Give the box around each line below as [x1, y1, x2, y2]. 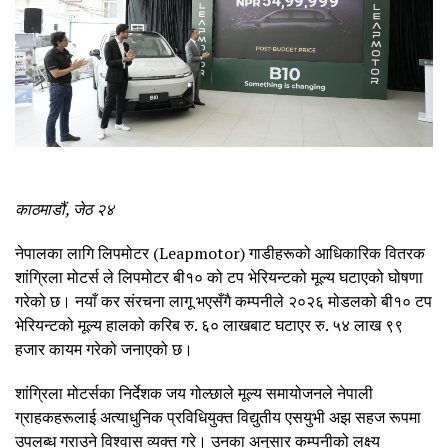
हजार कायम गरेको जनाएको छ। [15, 337, 193, 360]
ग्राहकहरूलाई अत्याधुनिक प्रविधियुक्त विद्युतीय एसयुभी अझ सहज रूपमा [15, 405, 421, 428]
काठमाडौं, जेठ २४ [15, 197, 114, 220]
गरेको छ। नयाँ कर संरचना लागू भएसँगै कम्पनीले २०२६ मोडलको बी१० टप [15, 289, 432, 312]
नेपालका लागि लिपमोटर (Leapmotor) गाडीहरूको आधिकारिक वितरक [15, 241, 425, 264]
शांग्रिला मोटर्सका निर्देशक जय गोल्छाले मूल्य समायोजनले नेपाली [15, 381, 373, 404]
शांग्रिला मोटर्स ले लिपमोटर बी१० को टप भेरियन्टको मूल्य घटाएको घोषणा [15, 265, 423, 288]
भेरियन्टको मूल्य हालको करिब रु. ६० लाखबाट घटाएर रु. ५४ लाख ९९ [15, 313, 403, 336]
